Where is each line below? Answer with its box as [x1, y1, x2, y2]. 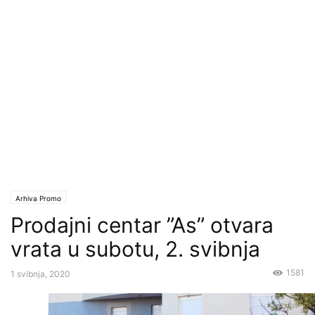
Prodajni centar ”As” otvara [11, 212, 274, 238]
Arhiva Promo [15, 194, 61, 202]
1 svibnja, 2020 [11, 269, 70, 279]
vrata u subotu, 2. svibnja [11, 236, 260, 262]
